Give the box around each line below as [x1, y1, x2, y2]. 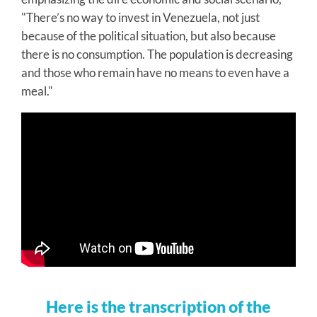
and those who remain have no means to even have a [21, 64, 289, 80]
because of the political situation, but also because [21, 28, 276, 43]
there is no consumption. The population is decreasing [21, 46, 293, 62]
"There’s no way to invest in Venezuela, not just [21, 9, 260, 25]
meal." [21, 83, 53, 98]
